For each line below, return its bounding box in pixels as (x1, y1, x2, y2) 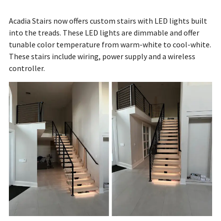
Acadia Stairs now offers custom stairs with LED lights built (8, 16, 207, 26)
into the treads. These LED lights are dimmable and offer (8, 28, 199, 38)
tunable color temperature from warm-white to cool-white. (8, 39, 211, 50)
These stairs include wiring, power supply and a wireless (8, 51, 195, 62)
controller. (8, 63, 45, 74)
